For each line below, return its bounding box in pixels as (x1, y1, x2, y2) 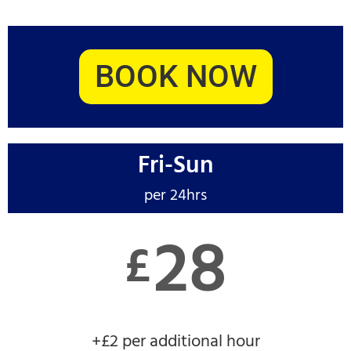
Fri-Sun (137, 147, 214, 186)
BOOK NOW (94, 58, 257, 95)
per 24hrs (144, 183, 207, 208)
